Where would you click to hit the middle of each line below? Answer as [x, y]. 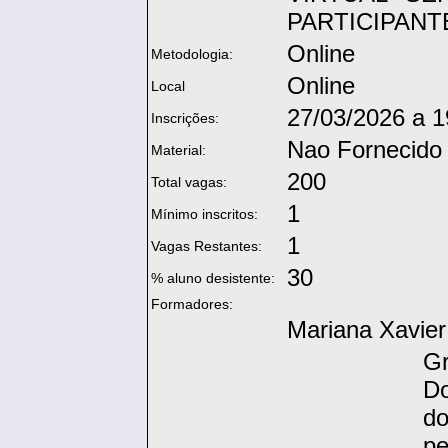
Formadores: [192, 304]
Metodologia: [192, 54]
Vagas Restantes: [206, 246]
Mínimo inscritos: [204, 214]
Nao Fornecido [364, 149]
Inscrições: [185, 118]
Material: [178, 150]
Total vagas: [189, 182]
